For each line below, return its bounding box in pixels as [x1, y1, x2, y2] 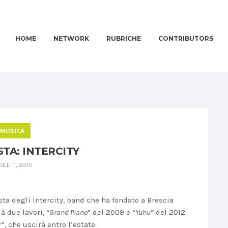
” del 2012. [151, 208, 187, 217]
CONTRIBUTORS [158, 35, 213, 42]
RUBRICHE [106, 35, 141, 42]
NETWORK [53, 35, 89, 42]
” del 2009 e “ [88, 208, 135, 217]
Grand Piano [49, 208, 88, 217]
